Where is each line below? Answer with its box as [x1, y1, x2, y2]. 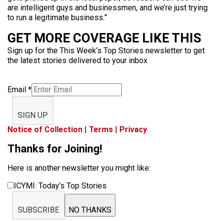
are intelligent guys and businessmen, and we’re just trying [7, 3, 208, 12]
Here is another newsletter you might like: [7, 163, 150, 173]
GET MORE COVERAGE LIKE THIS [7, 31, 201, 45]
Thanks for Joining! [7, 143, 102, 155]
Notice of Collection [7, 125, 82, 134]
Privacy [119, 125, 147, 134]
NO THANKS [69, 205, 111, 215]
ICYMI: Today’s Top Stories [14, 181, 107, 190]
